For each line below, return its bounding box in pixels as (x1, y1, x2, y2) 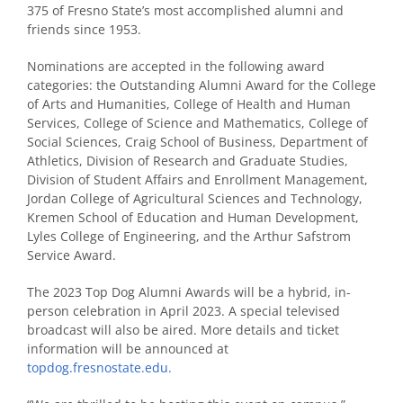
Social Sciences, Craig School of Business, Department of (27, 132, 368, 150)
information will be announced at (27, 339, 228, 357)
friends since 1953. (27, 20, 141, 38)
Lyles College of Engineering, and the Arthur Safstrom (27, 227, 351, 245)
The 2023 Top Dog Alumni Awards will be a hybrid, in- (27, 282, 351, 300)
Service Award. (27, 246, 116, 264)
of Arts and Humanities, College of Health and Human (27, 94, 351, 112)
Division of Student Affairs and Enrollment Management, (27, 170, 368, 188)
